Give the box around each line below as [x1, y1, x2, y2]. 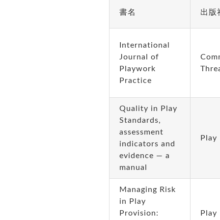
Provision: [119, 209, 159, 217]
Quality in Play [119, 105, 177, 112]
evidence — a [119, 152, 170, 160]
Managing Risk [119, 186, 176, 193]
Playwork [119, 65, 156, 73]
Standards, [119, 116, 161, 124]
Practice [119, 77, 152, 84]
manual [119, 164, 147, 171]
